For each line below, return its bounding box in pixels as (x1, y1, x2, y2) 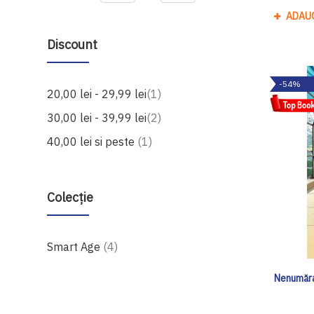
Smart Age (47, 239, 104, 254)
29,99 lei (102, 86, 147, 101)
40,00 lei (47, 134, 93, 149)
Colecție (47, 189, 94, 205)
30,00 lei (47, 110, 93, 125)
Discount (47, 36, 98, 53)
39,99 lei (102, 110, 147, 125)
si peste (92, 134, 138, 149)
